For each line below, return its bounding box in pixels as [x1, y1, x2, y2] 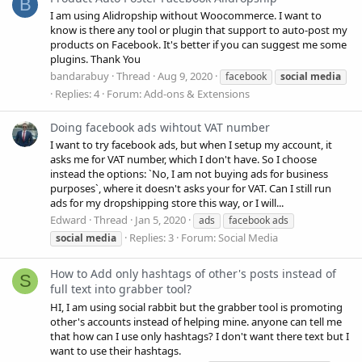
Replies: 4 [55, 86, 99, 102]
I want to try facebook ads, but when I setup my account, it [50, 137, 332, 152]
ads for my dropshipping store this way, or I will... [50, 195, 284, 210]
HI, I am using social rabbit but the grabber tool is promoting [50, 299, 343, 314]
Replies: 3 [129, 230, 174, 246]
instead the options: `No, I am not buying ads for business [50, 166, 328, 181]
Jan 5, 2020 [135, 213, 186, 228]
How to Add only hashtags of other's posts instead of [50, 266, 336, 282]
